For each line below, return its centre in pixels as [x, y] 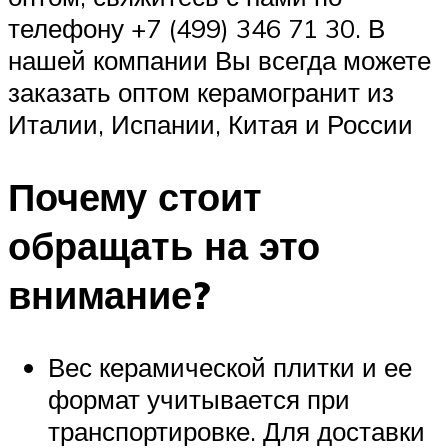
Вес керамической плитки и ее [230, 366]
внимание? [109, 294]
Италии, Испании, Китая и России [210, 123]
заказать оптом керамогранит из [201, 91]
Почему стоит [135, 196]
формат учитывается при [199, 398]
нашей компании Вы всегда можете [219, 59]
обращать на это [164, 245]
